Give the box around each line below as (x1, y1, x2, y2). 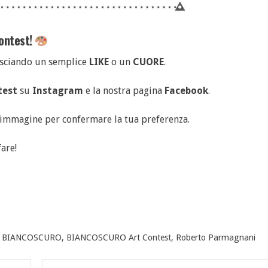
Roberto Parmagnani (176, 232, 255, 242)
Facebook (165, 84, 208, 96)
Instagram (32, 84, 83, 96)
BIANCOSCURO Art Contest (66, 232, 171, 242)
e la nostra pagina (83, 84, 165, 96)
